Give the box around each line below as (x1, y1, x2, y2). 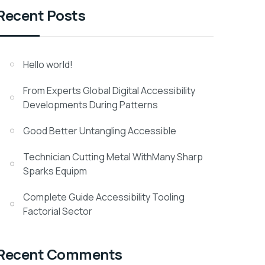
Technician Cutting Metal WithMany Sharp (23, 150, 203, 163)
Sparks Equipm (23, 164, 88, 177)
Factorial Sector (23, 205, 93, 218)
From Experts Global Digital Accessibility (23, 84, 196, 97)
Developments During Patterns (23, 98, 159, 111)
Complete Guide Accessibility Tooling (23, 190, 185, 203)
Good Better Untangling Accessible (23, 124, 177, 137)
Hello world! (23, 58, 73, 71)
